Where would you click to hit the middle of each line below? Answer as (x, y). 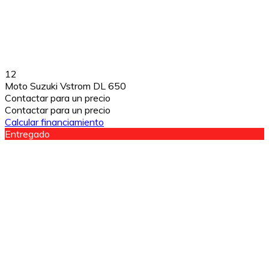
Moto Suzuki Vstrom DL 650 (65, 86)
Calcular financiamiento (54, 122)
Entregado (27, 134)
